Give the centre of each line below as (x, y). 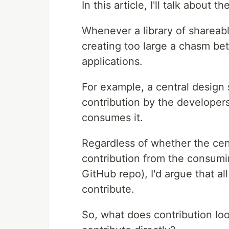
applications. (112, 62)
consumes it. (112, 118)
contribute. (108, 189)
